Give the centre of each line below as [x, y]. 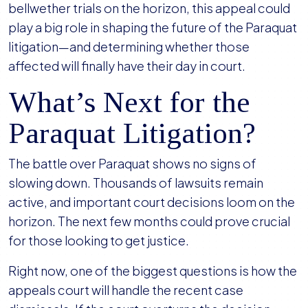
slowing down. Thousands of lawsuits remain [136, 183]
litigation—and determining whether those [129, 47]
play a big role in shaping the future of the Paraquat [153, 27]
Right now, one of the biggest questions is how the [153, 271]
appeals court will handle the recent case [126, 290]
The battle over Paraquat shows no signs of [132, 164]
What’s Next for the [129, 102]
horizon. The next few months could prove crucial [149, 221]
